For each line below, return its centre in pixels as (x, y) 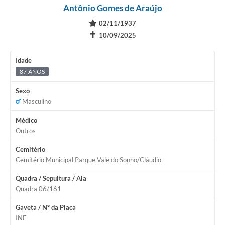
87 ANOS (32, 72)
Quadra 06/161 (38, 189)
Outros (26, 131)
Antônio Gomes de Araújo (113, 8)
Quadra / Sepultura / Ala (51, 179)
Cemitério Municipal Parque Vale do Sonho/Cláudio (88, 160)
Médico (26, 120)
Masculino (36, 102)
